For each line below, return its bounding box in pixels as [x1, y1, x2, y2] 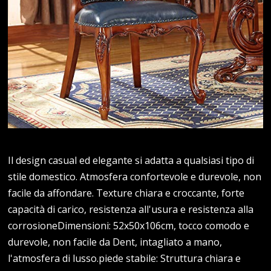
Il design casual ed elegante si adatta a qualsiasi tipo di [8, 153, 255, 167]
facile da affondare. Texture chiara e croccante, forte [8, 186, 245, 200]
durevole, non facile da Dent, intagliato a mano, [8, 235, 223, 249]
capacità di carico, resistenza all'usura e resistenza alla [8, 202, 254, 216]
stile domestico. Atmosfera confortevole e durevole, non [8, 169, 262, 183]
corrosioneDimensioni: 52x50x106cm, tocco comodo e [8, 218, 250, 232]
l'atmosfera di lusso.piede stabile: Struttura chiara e [8, 251, 241, 265]
